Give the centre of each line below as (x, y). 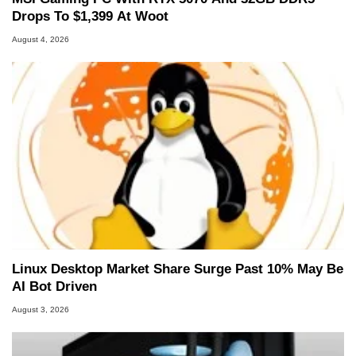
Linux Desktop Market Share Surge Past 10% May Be (178, 269)
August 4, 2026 (41, 39)
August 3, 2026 (41, 309)
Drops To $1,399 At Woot (90, 17)
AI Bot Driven (54, 287)
